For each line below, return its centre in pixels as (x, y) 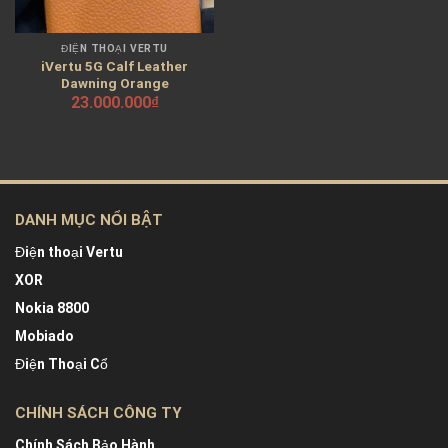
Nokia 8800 (52, 307)
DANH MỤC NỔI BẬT (89, 219)
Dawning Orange (114, 82)
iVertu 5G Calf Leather (114, 65)
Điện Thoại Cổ (61, 363)
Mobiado (44, 335)
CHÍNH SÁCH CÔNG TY (98, 412)
